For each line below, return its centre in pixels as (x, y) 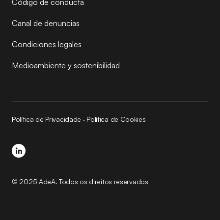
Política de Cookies (116, 119)
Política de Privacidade (47, 119)
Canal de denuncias (46, 23)
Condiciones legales (47, 44)
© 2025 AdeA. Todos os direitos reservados (80, 181)
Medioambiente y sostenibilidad (66, 65)
